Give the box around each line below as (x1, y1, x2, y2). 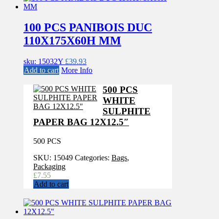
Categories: (75, 153, 111, 162)
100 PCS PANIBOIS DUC (23, 21, 152, 34)
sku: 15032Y (23, 57, 65, 66)
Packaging (33, 162, 66, 171)
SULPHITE (103, 106, 151, 117)
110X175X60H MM (23, 34, 121, 47)
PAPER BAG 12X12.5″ (33, 117, 129, 128)
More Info (61, 66, 92, 75)
